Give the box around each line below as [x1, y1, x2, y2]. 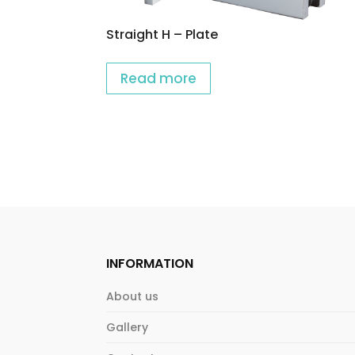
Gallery [106, 319, 149, 336]
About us [106, 288, 159, 305]
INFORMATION [106, 254, 194, 273]
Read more [120, 68, 197, 88]
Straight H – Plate [106, 25, 219, 44]
